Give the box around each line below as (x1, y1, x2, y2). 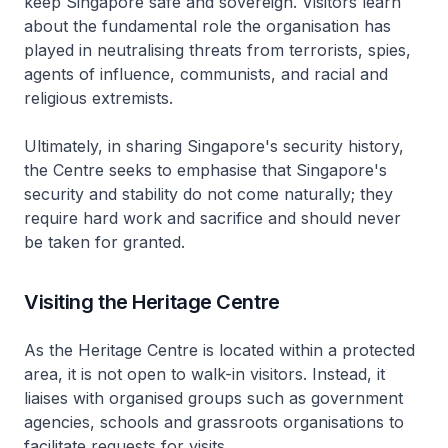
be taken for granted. (24, 232, 185, 252)
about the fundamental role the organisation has (24, 16, 391, 36)
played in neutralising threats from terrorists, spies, (24, 40, 411, 60)
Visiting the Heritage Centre (24, 290, 280, 314)
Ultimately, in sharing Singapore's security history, (24, 136, 404, 156)
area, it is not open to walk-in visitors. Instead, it (24, 364, 385, 384)
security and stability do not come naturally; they (24, 184, 393, 204)
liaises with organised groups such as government (24, 388, 403, 408)
